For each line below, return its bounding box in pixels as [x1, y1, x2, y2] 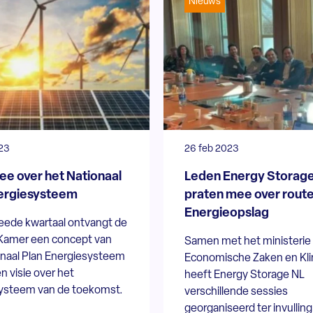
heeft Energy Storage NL [184, 269, 305, 281]
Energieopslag [184, 206, 269, 220]
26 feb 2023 [184, 143, 239, 154]
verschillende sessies [184, 286, 288, 298]
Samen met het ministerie [184, 235, 311, 247]
